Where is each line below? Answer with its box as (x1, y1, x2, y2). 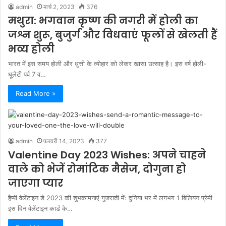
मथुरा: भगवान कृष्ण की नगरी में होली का (8, 14, 198, 28)
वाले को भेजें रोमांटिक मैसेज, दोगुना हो (8, 162, 186, 176)
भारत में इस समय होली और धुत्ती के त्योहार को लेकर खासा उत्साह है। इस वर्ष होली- (8, 60, 206, 68)
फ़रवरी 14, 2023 (43, 137, 84, 145)
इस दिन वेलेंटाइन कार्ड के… (8, 204, 73, 212)
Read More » (16, 89, 55, 97)
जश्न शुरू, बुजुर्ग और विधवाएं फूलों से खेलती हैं (8, 28, 217, 42)
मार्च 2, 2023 (43, 3, 75, 11)
